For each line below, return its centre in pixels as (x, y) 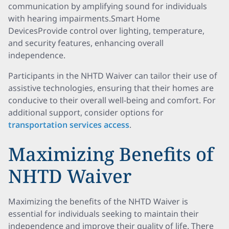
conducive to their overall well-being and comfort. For (112, 100)
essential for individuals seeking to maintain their (104, 214)
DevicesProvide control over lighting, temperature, (106, 31)
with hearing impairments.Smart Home (84, 18)
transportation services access (69, 125)
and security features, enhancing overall (86, 43)
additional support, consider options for (86, 112)
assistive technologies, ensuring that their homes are (111, 88)
